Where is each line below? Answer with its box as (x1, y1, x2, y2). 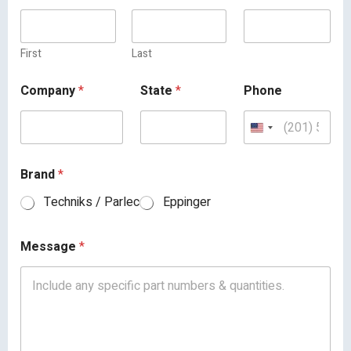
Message (20, 237, 79, 256)
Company (20, 81, 78, 101)
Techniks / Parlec (44, 193, 139, 212)
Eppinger (163, 193, 211, 212)
